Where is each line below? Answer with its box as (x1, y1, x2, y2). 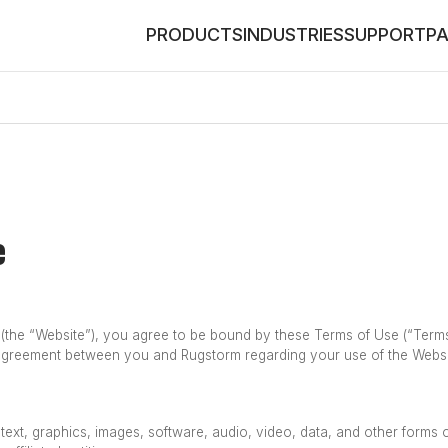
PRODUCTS (146, 24, 243, 45)
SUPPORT (344, 24, 426, 45)
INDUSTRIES (243, 24, 344, 45)
